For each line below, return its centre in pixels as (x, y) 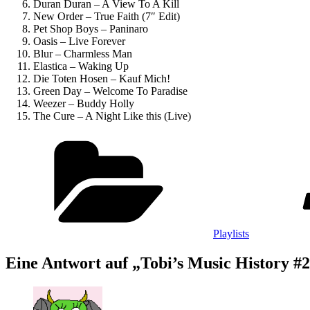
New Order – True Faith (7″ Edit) (107, 16)
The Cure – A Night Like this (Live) (112, 116)
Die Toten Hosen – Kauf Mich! (102, 78)
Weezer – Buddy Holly (84, 103)
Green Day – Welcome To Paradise (110, 91)
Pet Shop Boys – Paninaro (91, 28)
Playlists (231, 233)
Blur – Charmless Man (83, 53)
